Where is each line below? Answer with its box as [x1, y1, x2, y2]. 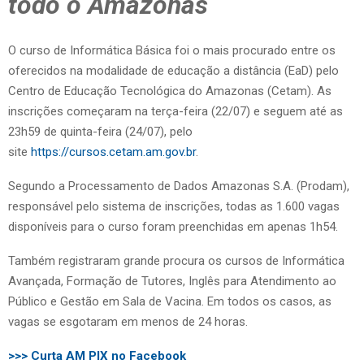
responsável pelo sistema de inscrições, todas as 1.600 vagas [8, 198, 340, 214]
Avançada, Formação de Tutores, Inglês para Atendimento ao [8, 273, 336, 288]
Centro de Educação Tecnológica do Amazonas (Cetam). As [8, 83, 331, 98]
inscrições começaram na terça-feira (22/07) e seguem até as [8, 103, 343, 119]
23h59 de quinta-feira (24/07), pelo [8, 123, 193, 139]
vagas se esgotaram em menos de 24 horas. [8, 314, 248, 329]
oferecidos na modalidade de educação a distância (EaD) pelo [8, 63, 339, 78]
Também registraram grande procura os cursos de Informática [8, 253, 344, 268]
